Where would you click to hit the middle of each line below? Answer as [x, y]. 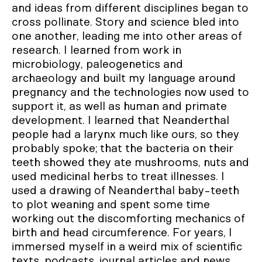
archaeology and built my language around [124, 79]
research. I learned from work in [96, 51]
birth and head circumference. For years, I [122, 233]
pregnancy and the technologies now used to [130, 93]
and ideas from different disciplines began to [130, 8]
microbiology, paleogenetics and [97, 65]
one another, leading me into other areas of [127, 37]
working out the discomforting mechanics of [128, 219]
